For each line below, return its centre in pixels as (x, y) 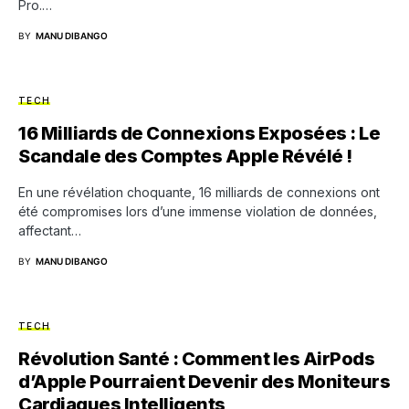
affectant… (50, 230)
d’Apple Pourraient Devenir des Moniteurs (204, 381)
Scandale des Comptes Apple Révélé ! (185, 156)
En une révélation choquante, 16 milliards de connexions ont (199, 192)
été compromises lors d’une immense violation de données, (198, 211)
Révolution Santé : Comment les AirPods (196, 358)
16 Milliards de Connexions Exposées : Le (199, 133)
